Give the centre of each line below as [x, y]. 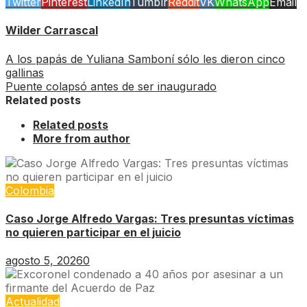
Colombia [30, 190]
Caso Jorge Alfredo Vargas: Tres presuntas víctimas [150, 218]
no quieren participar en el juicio [93, 232]
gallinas [25, 72]
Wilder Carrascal [52, 30]
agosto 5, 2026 [44, 261]
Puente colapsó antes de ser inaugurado [111, 86]
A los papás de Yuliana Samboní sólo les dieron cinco [145, 59]
